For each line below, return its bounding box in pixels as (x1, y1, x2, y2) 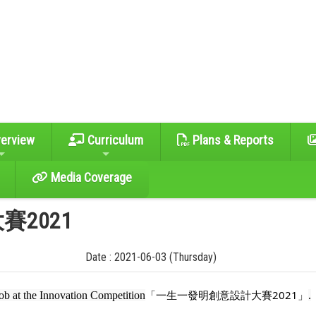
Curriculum (85, 132, 144, 147)
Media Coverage (48, 170, 133, 186)
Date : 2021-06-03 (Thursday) (85, 250, 217, 265)
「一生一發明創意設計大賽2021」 (145, 288, 309, 303)
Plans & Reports (189, 132, 274, 147)
